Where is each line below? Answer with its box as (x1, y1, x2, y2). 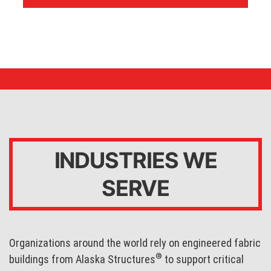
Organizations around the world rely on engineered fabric (9, 236, 261, 249)
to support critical (162, 252, 244, 266)
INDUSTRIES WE (54, 146, 217, 174)
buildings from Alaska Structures (9, 252, 156, 266)
